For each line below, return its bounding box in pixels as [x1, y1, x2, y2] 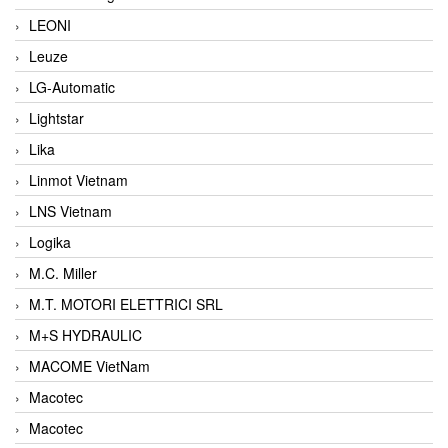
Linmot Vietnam [29, 169, 128, 190]
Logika [29, 231, 71, 252]
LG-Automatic [29, 76, 115, 97]
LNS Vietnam [29, 200, 112, 221]
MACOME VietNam [29, 355, 150, 376]
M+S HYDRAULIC [29, 324, 142, 345]
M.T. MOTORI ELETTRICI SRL [29, 293, 223, 314]
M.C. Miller [29, 262, 97, 283]
